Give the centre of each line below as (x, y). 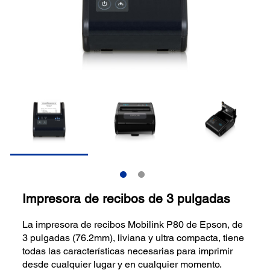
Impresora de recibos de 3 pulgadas (127, 198)
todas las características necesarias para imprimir (128, 251)
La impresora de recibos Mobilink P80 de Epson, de (133, 224)
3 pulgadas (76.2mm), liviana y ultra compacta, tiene (133, 237)
